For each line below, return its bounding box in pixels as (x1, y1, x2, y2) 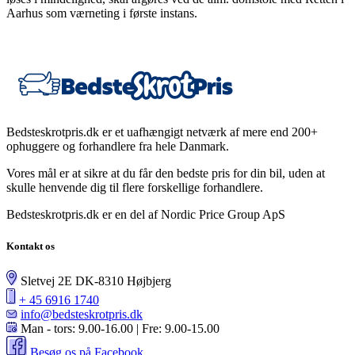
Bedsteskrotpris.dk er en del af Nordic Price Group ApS (6, 208, 285, 222)
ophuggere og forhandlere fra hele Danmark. (6, 139, 229, 154)
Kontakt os (6, 239, 55, 252)
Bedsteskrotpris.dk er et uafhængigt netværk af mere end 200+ (6, 125, 318, 139)
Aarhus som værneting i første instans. (6, 6, 197, 21)
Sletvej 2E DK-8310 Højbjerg (21, 273, 171, 288)
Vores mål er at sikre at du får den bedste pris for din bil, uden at (6, 166, 325, 181)
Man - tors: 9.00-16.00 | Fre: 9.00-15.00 (21, 321, 219, 335)
